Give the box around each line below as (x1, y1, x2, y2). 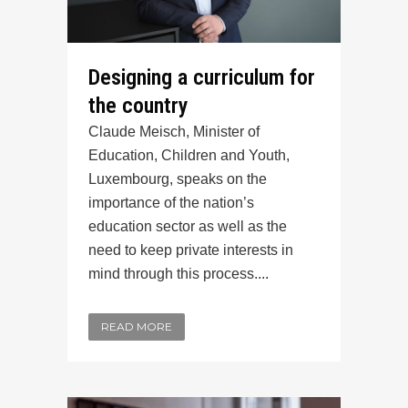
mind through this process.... (88, 266, 269, 282)
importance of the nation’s (88, 195, 254, 211)
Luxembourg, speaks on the (88, 171, 267, 188)
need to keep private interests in (88, 242, 293, 259)
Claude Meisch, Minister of (88, 124, 260, 140)
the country (88, 93, 189, 119)
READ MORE (101, 320, 172, 334)
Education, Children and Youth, (88, 148, 290, 164)
